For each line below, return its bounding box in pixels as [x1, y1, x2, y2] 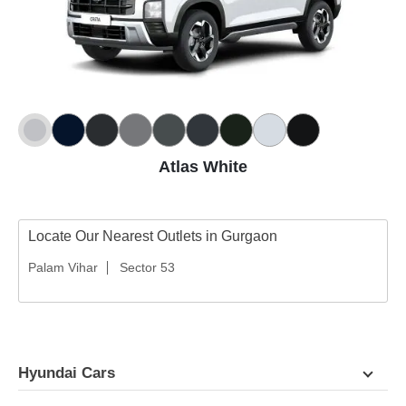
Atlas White [159, 157, 247, 176]
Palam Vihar [28, 260, 98, 275]
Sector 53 [120, 260, 175, 275]
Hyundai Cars [18, 364, 120, 382]
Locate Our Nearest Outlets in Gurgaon [28, 228, 277, 245]
